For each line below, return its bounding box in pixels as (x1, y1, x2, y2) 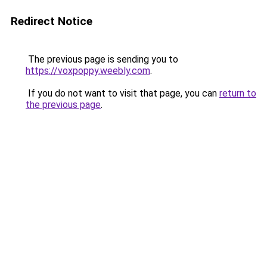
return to (219, 88, 256, 99)
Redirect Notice (11, 14, 92, 28)
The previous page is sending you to (26, 54, 178, 65)
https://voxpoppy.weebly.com (26, 65, 150, 76)
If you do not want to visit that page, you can (26, 88, 219, 99)
